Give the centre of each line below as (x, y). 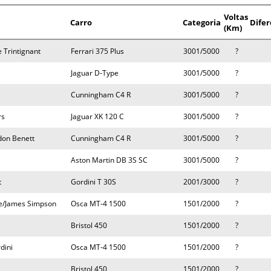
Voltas (236, 17)
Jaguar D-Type (95, 73)
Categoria (202, 22)
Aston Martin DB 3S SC (109, 160)
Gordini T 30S (93, 182)
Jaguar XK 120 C (97, 116)
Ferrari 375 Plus (97, 51)
